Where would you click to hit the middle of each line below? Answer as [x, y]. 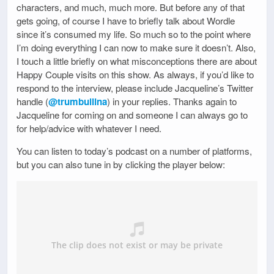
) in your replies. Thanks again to [172, 102]
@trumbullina [78, 102]
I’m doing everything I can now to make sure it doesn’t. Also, [136, 48]
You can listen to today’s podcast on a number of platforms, [134, 151]
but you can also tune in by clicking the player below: [121, 165]
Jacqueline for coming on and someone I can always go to [132, 115]
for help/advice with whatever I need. [89, 128]
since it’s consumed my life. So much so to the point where [134, 34]
